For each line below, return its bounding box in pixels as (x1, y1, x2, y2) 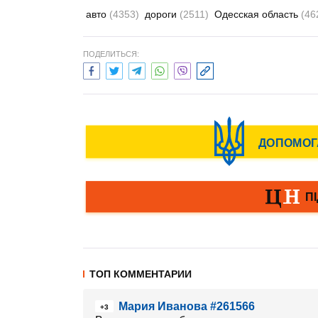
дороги (145, 9, 180, 20)
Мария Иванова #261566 (119, 300, 255, 312)
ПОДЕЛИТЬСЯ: (83, 50, 139, 58)
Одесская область (214, 9, 301, 20)
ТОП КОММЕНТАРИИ (89, 268, 192, 280)
